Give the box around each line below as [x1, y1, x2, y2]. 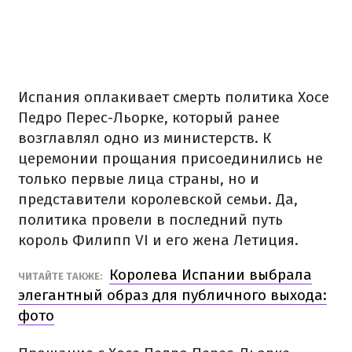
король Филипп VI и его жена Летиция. [18, 231, 299, 249]
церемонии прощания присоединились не [18, 149, 323, 167]
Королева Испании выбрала [109, 266, 312, 284]
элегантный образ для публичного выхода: [18, 286, 327, 304]
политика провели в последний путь [18, 211, 283, 229]
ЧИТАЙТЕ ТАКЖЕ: [18, 270, 105, 282]
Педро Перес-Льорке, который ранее [18, 108, 280, 126]
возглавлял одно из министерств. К [18, 129, 271, 147]
